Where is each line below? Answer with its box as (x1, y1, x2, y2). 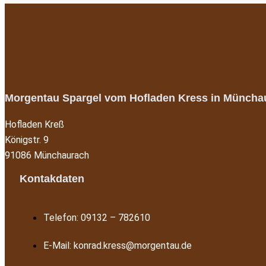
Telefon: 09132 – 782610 (43, 212, 150, 224)
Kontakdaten (20, 173, 84, 185)
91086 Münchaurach (5, 150, 89, 161)
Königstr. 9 (5, 134, 49, 146)
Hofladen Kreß (5, 119, 64, 131)
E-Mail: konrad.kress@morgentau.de (43, 240, 192, 252)
